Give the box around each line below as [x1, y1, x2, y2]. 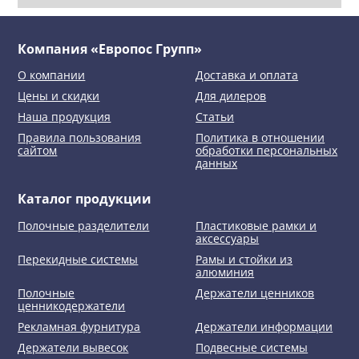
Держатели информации [196, 318, 333, 334]
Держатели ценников [196, 284, 315, 301]
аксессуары [196, 230, 260, 246]
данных [196, 155, 238, 171]
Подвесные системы [196, 339, 309, 355]
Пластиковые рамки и [196, 217, 317, 233]
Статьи [196, 109, 235, 125]
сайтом [18, 143, 58, 159]
